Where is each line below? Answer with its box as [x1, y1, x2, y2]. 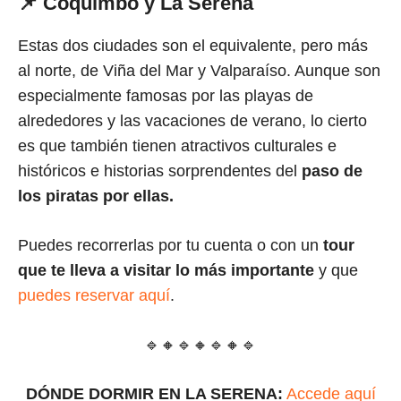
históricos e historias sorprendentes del [18, 162, 297, 181]
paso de [297, 162, 363, 181]
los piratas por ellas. [18, 187, 174, 206]
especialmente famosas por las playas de [18, 87, 313, 106]
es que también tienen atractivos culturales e [18, 137, 337, 156]
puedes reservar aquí [18, 286, 170, 305]
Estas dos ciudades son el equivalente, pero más [18, 37, 368, 55]
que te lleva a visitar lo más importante [18, 261, 314, 280]
